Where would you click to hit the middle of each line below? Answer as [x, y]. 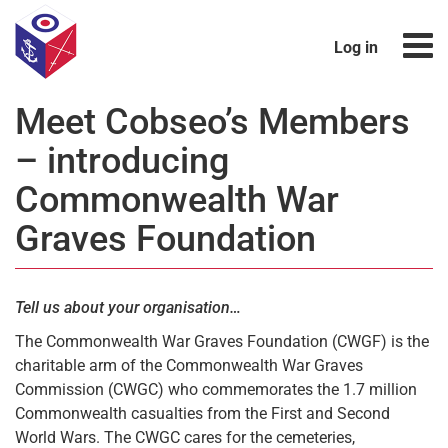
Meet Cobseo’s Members [212, 122]
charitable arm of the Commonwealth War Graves [189, 365]
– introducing [122, 161]
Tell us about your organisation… [128, 307]
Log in [355, 47]
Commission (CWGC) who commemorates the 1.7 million [216, 389]
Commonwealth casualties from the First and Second [202, 413]
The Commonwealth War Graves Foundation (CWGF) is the [222, 341]
